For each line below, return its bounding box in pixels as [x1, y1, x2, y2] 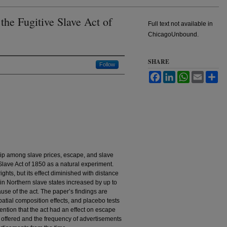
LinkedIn [175, 71, 199, 79]
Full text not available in [148, 20, 213, 27]
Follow [99, 61, 115, 67]
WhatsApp [190, 71, 218, 79]
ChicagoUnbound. [148, 30, 199, 38]
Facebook [161, 71, 188, 79]
